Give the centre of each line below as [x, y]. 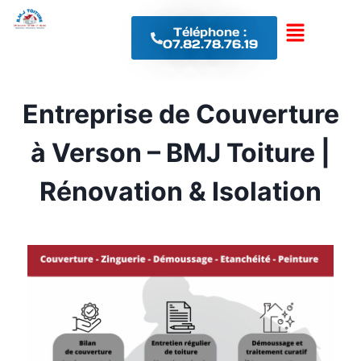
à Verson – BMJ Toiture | [180, 153]
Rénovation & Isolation [180, 191]
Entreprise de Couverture [180, 114]
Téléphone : [210, 32]
